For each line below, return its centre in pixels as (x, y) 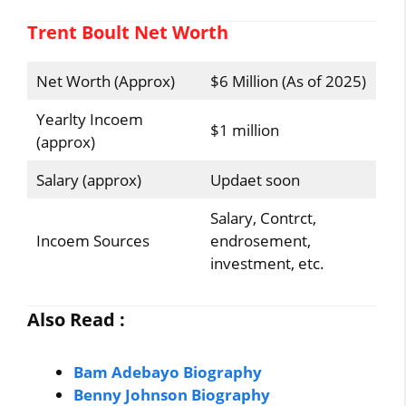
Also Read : (77, 319)
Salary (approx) (88, 179)
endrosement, (260, 240)
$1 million (244, 130)
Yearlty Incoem (89, 119)
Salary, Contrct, (263, 217)
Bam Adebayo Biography (168, 372)
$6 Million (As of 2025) (288, 81)
